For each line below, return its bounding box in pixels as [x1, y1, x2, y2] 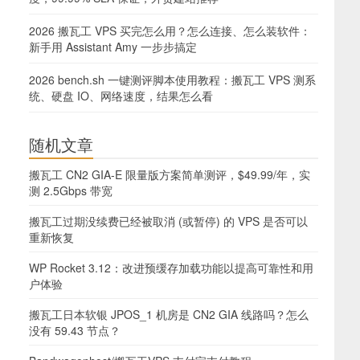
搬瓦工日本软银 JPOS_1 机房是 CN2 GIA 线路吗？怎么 [29, 306, 309, 322]
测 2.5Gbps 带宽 [29, 182, 112, 198]
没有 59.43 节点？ [29, 322, 121, 338]
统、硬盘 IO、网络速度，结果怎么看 [29, 88, 213, 104]
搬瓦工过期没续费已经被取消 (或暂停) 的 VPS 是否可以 [29, 213, 308, 229]
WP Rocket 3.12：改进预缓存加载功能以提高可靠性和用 [29, 260, 313, 276]
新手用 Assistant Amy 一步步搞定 [29, 39, 197, 55]
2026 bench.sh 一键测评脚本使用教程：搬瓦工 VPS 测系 [29, 72, 316, 88]
